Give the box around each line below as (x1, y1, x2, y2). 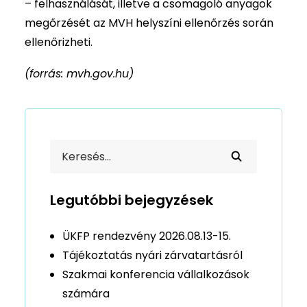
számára (62, 286, 110, 302)
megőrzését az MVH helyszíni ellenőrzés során (25, 15, 273, 31)
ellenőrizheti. (25, 34, 93, 50)
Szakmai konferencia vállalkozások (62, 267, 249, 282)
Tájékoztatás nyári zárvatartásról (62, 247, 243, 263)
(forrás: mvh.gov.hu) (25, 66, 134, 82)
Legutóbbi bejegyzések (50, 191, 213, 210)
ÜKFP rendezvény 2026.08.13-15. (62, 228, 231, 244)
